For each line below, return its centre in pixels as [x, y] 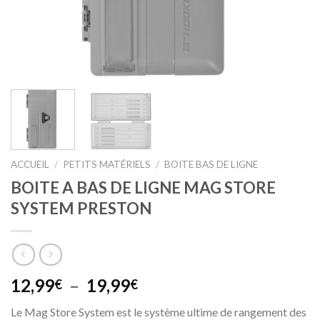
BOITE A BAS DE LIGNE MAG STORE [143, 187]
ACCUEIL [30, 164]
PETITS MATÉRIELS [107, 164]
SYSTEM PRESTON [81, 208]
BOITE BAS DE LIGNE [211, 164]
